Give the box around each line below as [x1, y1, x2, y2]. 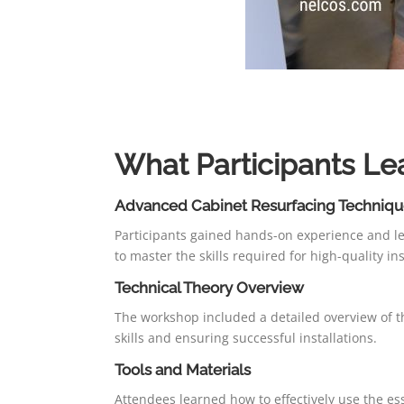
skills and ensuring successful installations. [115, 329, 377, 347]
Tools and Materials [115, 361, 251, 380]
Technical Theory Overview [115, 279, 304, 298]
